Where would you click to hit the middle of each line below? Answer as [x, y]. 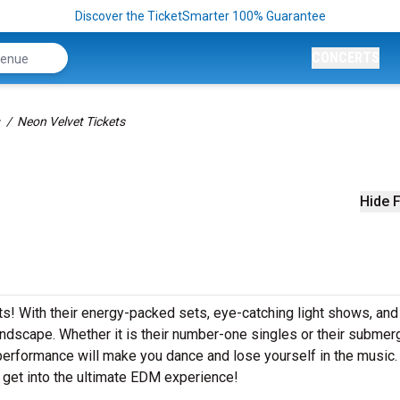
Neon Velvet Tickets [71, 121]
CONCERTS [346, 58]
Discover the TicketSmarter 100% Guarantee [200, 16]
